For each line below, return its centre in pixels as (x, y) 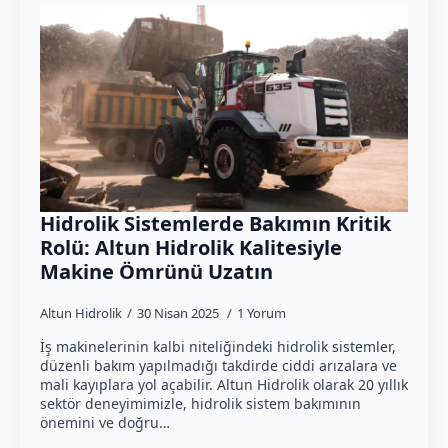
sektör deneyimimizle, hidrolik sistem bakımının (200, 404)
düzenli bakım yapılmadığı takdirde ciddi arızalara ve (218, 366)
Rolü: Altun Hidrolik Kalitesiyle (191, 248)
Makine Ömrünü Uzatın (156, 272)
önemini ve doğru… (105, 423)
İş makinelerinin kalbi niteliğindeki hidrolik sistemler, (218, 347)
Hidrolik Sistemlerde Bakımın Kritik (215, 224)
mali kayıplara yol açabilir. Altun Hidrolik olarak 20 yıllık (224, 385)
